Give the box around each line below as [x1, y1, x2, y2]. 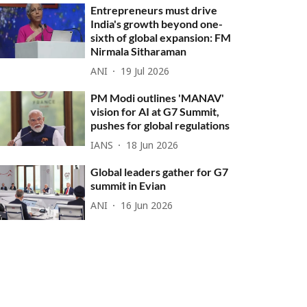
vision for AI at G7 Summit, [90, 105, 220, 118]
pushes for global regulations [90, 119, 230, 132]
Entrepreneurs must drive [90, 3, 218, 16]
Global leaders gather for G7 [90, 165, 229, 178]
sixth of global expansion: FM [90, 31, 232, 44]
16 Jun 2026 [121, 200, 173, 212]
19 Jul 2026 [121, 66, 170, 78]
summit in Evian [90, 179, 167, 192]
